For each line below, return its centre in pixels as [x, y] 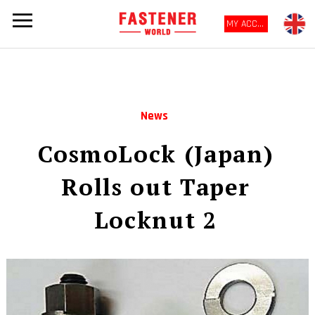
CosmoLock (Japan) [156, 153]
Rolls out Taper [156, 186]
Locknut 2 [156, 219]
